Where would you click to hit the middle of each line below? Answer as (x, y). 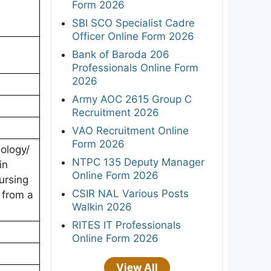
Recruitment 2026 (116, 112)
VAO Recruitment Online (130, 130)
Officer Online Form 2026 (133, 36)
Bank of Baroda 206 (121, 54)
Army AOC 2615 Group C (132, 99)
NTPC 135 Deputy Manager (138, 162)
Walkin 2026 (102, 207)
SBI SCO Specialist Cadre (133, 23)
